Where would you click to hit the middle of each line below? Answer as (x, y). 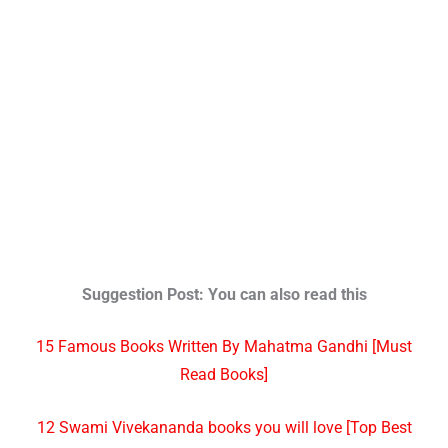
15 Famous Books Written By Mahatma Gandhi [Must (224, 347)
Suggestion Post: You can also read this (224, 294)
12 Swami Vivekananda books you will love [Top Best (224, 428)
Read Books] (224, 375)
